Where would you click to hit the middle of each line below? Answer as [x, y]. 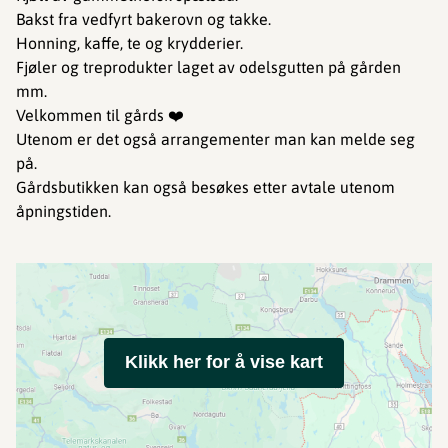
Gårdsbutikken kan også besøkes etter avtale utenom [205, 187]
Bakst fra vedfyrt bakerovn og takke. [143, 19]
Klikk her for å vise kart [224, 362]
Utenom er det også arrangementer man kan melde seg [215, 139]
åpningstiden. [63, 211]
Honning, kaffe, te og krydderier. [129, 43]
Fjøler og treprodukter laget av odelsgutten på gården [208, 67]
